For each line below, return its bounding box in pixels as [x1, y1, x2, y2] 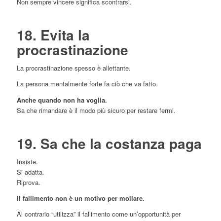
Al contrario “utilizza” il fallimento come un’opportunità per [16, 209, 181, 219]
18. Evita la [16, 25, 90, 45]
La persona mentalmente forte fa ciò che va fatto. [16, 79, 158, 89]
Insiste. [16, 156, 38, 166]
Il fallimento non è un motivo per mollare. [16, 193, 145, 203]
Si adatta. [16, 167, 44, 177]
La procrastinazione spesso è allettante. [16, 63, 131, 73]
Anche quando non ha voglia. [16, 95, 107, 105]
